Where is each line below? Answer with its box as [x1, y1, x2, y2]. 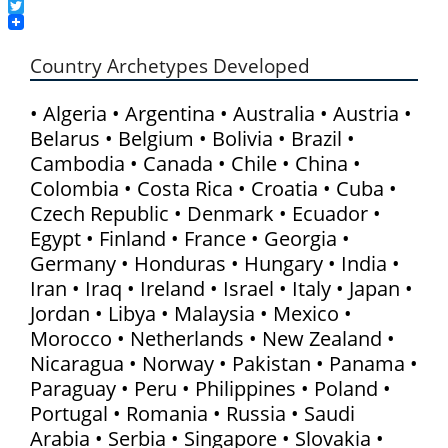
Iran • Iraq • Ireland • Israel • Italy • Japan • [29, 275, 413, 303]
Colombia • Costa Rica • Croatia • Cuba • [29, 175, 397, 203]
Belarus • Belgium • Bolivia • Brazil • [29, 125, 355, 153]
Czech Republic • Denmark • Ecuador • [29, 200, 381, 228]
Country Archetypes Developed [29, 52, 310, 80]
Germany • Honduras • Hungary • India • [29, 250, 400, 278]
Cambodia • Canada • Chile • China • [29, 150, 361, 178]
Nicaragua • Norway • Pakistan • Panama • [29, 350, 418, 378]
